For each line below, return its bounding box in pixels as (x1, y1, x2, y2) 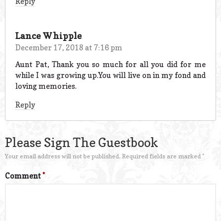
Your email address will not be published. (5, 152, 120, 160)
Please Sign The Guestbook (5, 135, 158, 150)
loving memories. (15, 81, 76, 91)
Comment (5, 171, 42, 181)
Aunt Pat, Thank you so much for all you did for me (15, 60, 206, 70)
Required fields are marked (122, 152, 202, 160)
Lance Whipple (15, 30, 82, 41)
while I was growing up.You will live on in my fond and (15, 71, 206, 80)
